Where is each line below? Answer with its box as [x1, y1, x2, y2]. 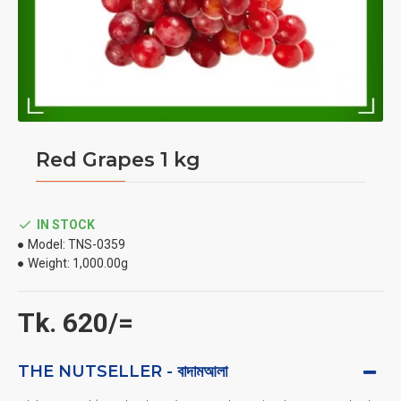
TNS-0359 [68, 237, 125, 252]
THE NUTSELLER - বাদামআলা [18, 362, 227, 381]
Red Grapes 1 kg [36, 148, 200, 172]
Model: [28, 237, 65, 252]
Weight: [28, 256, 70, 270]
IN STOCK [37, 217, 95, 232]
